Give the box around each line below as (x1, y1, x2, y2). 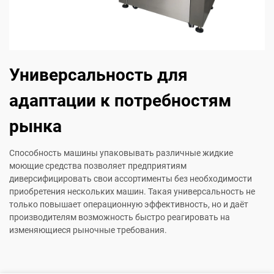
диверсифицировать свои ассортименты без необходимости (9, 174, 252, 184)
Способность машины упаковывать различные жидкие (9, 148, 233, 158)
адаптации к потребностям (9, 91, 231, 111)
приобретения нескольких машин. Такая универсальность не (9, 187, 255, 197)
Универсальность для (9, 65, 188, 86)
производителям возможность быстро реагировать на (9, 212, 230, 223)
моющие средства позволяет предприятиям (9, 161, 187, 171)
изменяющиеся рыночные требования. (9, 225, 167, 235)
